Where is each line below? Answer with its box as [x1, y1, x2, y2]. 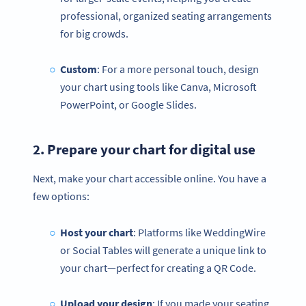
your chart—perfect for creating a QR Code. [60, 261, 256, 275]
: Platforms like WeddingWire [133, 225, 266, 239]
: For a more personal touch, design [96, 61, 259, 76]
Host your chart [59, 225, 133, 239]
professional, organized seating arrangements [60, 8, 272, 23]
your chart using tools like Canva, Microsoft [60, 79, 257, 94]
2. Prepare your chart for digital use [33, 139, 255, 158]
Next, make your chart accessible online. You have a [33, 171, 266, 186]
